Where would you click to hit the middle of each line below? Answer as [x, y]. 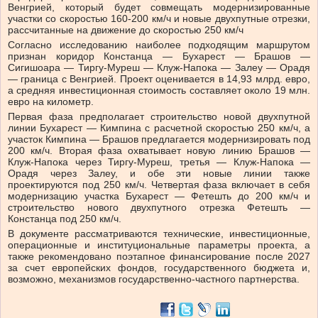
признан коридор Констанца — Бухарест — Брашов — [159, 56]
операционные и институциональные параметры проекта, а [159, 245]
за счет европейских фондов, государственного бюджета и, [159, 268]
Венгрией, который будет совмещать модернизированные [159, 7]
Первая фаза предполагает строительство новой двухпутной [159, 117]
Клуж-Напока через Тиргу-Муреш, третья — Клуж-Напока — [159, 162]
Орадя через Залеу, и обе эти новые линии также [159, 174]
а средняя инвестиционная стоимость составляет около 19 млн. [159, 91]
